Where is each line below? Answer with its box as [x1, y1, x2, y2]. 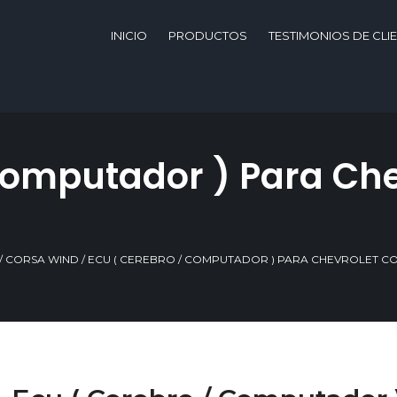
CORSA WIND [5, 253, 79, 266]
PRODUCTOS [168, 28, 247, 43]
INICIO [111, 28, 147, 43]
